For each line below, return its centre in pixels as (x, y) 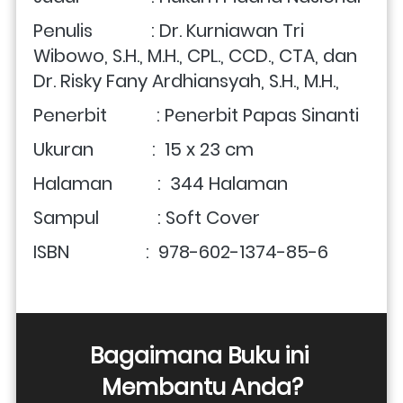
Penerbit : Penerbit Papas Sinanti (196, 115)
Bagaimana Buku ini (199, 355)
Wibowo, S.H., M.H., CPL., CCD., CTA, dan (195, 55)
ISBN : (91, 251)
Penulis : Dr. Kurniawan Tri (169, 30)
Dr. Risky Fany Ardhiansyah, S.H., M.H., (191, 81)
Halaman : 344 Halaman (161, 183)
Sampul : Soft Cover (147, 217)
